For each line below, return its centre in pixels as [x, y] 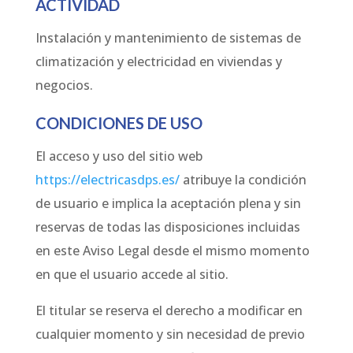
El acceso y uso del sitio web [119, 156]
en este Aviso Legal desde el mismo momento [172, 251]
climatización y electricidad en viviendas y [158, 62]
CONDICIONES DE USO [119, 123]
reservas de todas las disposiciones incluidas [167, 227]
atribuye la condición [243, 180]
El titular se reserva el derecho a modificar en [169, 311]
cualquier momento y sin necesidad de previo [170, 334]
